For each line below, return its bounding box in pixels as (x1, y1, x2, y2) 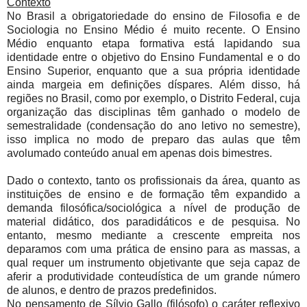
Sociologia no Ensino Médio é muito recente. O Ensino (7, 24, 300, 36)
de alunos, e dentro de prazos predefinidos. (7, 284, 217, 297)
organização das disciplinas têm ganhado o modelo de (7, 106, 300, 119)
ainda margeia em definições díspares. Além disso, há (7, 79, 300, 91)
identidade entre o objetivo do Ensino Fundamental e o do (7, 51, 300, 64)
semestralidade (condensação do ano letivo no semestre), (7, 120, 300, 132)
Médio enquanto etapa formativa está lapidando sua (7, 38, 300, 50)
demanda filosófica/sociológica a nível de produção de (7, 202, 300, 214)
